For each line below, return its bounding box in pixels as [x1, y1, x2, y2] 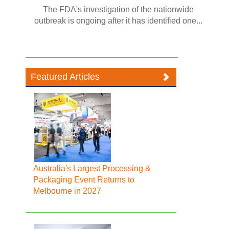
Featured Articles [31, 72, 100, 82]
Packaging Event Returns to [33, 175, 135, 184]
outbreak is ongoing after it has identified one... [34, 16, 202, 25]
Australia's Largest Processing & [33, 164, 151, 173]
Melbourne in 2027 [33, 187, 102, 195]
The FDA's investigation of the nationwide [43, 5, 194, 14]
